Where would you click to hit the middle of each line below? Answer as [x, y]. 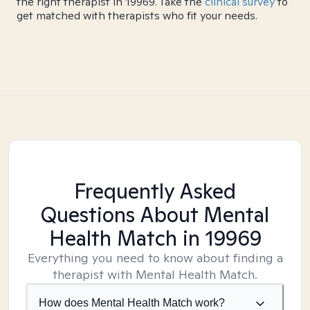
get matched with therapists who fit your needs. [137, 16]
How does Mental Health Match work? [132, 303]
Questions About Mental [155, 215]
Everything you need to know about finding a [155, 258]
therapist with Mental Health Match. [155, 274]
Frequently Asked [155, 191]
